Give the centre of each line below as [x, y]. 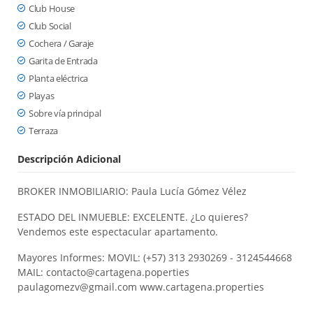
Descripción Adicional [69, 159]
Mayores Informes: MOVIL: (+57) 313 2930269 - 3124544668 [155, 257]
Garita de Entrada [63, 61]
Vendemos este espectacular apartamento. [118, 232]
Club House [52, 8]
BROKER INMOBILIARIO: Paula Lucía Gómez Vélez [132, 191]
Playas [42, 96]
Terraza [43, 131]
